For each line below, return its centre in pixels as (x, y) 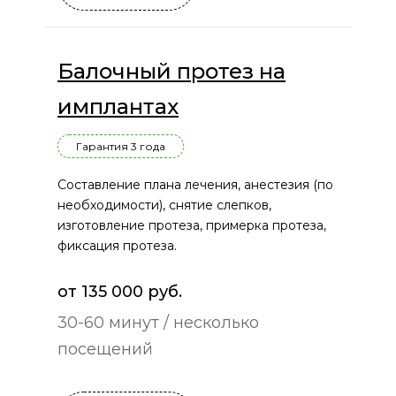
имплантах (118, 107)
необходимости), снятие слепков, (164, 206)
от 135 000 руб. (120, 292)
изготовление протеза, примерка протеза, (192, 226)
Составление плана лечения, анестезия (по (195, 185)
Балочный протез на (171, 72)
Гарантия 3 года (121, 147)
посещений (105, 350)
